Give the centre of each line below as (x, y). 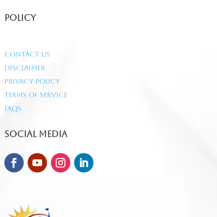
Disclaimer (24, 68)
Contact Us (27, 54)
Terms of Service (36, 95)
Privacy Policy (32, 82)
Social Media (36, 134)
